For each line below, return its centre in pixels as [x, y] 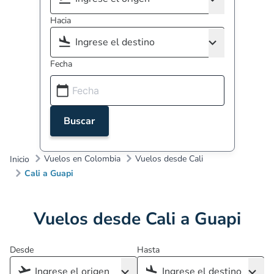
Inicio [20, 159]
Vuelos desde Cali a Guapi [137, 219]
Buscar [79, 121]
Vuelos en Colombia [82, 158]
